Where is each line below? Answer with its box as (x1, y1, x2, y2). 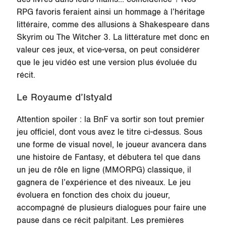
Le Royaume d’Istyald (16, 91, 112, 104)
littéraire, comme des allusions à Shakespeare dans (16, 19, 209, 30)
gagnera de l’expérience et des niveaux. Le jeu (16, 178, 191, 188)
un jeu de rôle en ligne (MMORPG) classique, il (16, 165, 191, 176)
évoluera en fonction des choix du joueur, (16, 190, 170, 201)
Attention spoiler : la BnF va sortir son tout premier (16, 115, 204, 125)
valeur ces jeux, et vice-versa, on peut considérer (16, 44, 200, 55)
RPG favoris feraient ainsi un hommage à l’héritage (16, 7, 205, 17)
